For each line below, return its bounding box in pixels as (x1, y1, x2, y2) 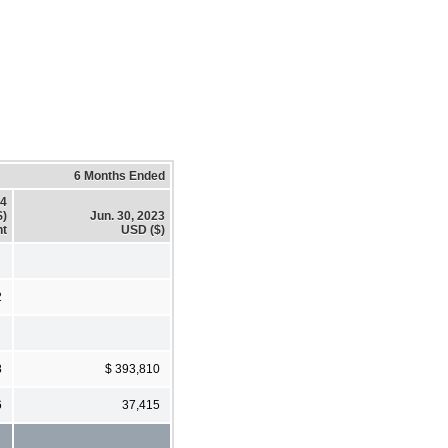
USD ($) (121, 222, 165, 237)
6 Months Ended (74, 168, 165, 183)
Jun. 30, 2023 (90, 208, 165, 223)
